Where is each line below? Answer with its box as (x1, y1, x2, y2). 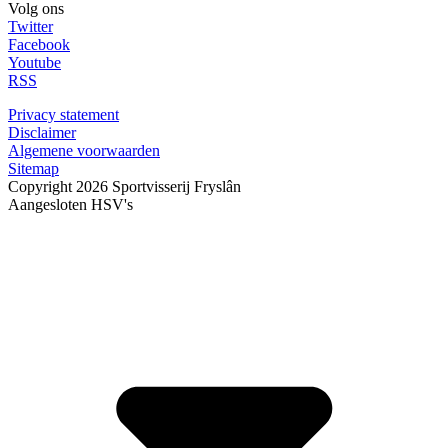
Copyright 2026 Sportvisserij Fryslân (8, 177, 241, 195)
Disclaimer (8, 123, 76, 141)
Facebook (8, 35, 70, 53)
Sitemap (8, 159, 59, 177)
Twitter (8, 17, 53, 35)
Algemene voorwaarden (8, 141, 160, 159)
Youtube (8, 53, 61, 71)
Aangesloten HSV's (8, 195, 133, 213)
